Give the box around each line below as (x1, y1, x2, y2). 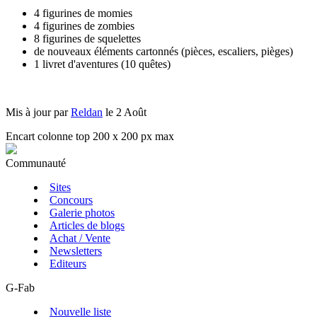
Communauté (6, 156, 66, 169)
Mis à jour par (6, 105, 71, 118)
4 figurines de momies (34, 6, 132, 19)
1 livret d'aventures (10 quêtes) (34, 57, 171, 70)
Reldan (71, 105, 103, 118)
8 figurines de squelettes (34, 32, 141, 45)
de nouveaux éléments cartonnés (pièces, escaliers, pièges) (34, 45, 293, 57)
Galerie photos (50, 206, 115, 219)
